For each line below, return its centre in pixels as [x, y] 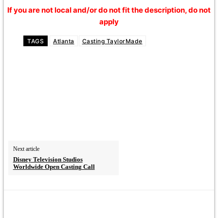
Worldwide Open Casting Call [54, 167]
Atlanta [64, 41]
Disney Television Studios [48, 160]
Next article [26, 149]
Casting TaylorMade [112, 41]
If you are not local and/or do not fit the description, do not [109, 10]
